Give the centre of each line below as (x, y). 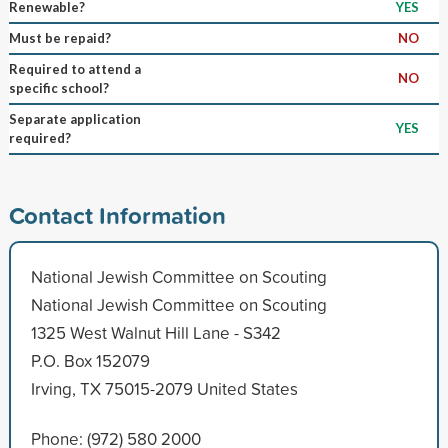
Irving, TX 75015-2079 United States (164, 388)
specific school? (58, 87)
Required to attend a (74, 68)
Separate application (74, 118)
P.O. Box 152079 (90, 360)
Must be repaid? (59, 37)
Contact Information (117, 214)
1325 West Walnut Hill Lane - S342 (155, 332)
